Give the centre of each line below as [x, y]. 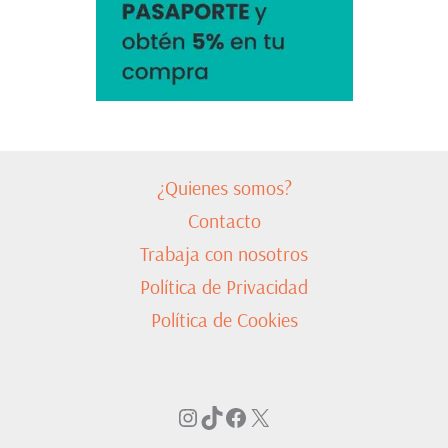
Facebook [268, 416]
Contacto [224, 221]
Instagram [222, 416]
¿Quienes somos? [224, 188]
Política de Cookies [224, 320]
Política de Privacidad [224, 287]
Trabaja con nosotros [224, 254]
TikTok [229, 416]
